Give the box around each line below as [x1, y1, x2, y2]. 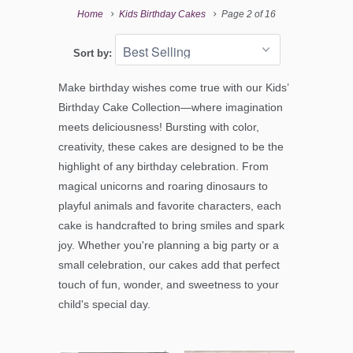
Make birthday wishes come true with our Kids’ [58, 81, 288, 95]
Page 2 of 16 [219, 9, 277, 20]
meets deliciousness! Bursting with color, [58, 121, 259, 134]
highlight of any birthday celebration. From [58, 160, 269, 173]
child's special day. [58, 298, 150, 311]
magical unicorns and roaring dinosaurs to [58, 180, 268, 193]
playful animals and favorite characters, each [58, 199, 281, 213]
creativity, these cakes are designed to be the [58, 140, 284, 154]
